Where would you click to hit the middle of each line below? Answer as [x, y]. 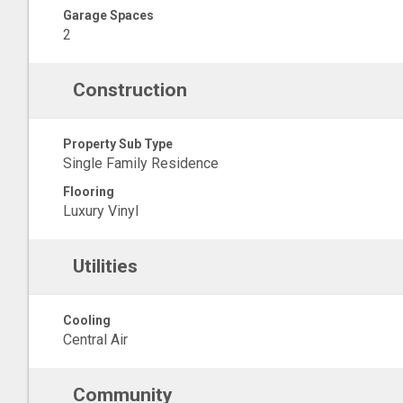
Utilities [105, 266]
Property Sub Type [118, 144]
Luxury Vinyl [101, 211]
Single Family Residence [141, 163]
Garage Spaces [108, 15]
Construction [130, 90]
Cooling [87, 320]
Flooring [89, 192]
